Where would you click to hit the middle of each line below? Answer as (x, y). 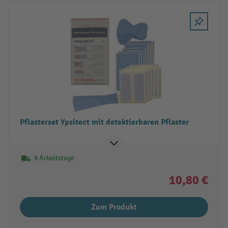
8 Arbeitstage (54, 158)
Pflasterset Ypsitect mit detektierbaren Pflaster (104, 122)
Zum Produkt (114, 207)
